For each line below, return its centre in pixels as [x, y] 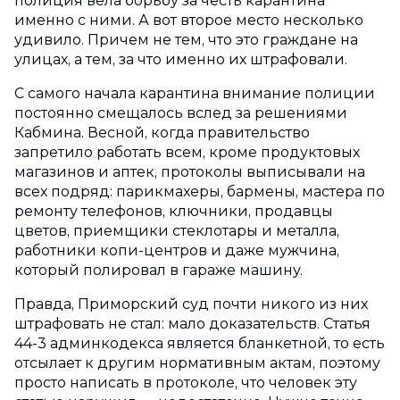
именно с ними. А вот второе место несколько [189, 21]
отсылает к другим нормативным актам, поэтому [197, 363]
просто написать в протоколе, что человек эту [186, 383]
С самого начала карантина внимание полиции [195, 94]
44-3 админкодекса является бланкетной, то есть [200, 344]
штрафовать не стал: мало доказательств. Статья [192, 324]
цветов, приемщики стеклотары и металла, [177, 231]
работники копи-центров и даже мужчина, [177, 251]
